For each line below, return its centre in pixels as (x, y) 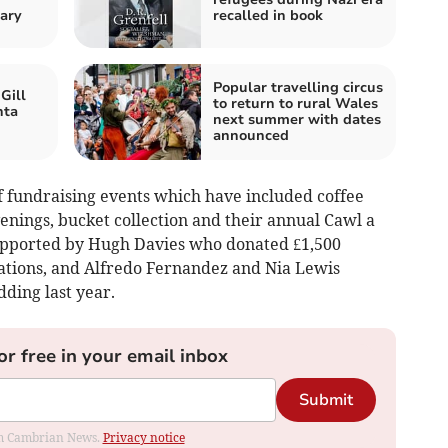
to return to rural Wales (295, 104)
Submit (325, 400)
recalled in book (268, 16)
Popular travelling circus (298, 88)
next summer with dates (297, 120)
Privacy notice (143, 438)
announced (251, 136)
